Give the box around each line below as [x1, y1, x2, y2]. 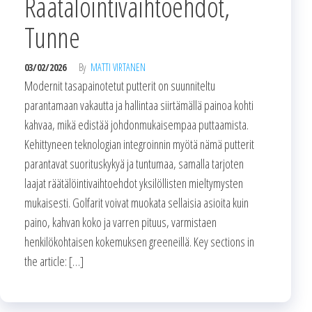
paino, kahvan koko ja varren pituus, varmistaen [24, 214, 217, 231]
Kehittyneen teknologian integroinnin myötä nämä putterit [24, 136, 254, 153]
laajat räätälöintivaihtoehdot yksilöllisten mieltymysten [24, 175, 243, 192]
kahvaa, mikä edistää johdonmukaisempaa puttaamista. [24, 116, 249, 134]
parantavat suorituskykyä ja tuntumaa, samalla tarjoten [24, 155, 244, 173]
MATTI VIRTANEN [91, 61, 146, 75]
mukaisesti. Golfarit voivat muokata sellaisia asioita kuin [24, 194, 249, 212]
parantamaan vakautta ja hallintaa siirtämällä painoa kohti [24, 97, 253, 114]
